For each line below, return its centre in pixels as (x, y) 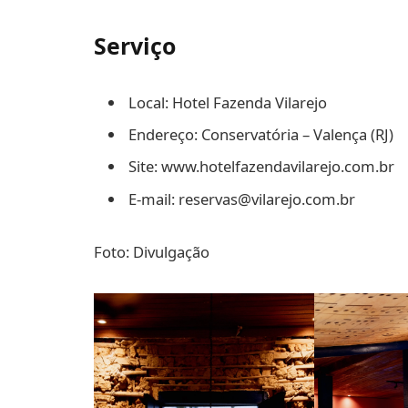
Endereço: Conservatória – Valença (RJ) (261, 135)
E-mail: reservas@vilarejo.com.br (242, 199)
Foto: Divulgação (152, 251)
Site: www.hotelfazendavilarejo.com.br (261, 167)
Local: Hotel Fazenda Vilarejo (228, 102)
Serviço (135, 45)
